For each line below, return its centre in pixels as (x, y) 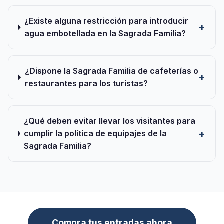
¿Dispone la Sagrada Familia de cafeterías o (111, 71)
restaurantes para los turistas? (86, 83)
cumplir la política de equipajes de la (96, 133)
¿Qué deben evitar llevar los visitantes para (110, 121)
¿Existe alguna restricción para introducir (106, 21)
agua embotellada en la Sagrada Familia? (105, 33)
